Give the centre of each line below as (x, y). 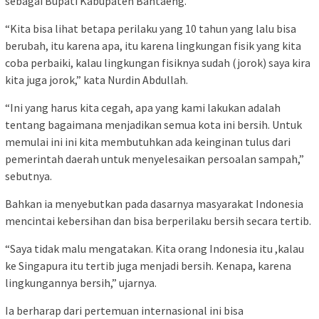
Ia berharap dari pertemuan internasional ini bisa (124, 310)
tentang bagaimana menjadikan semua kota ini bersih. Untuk (153, 124)
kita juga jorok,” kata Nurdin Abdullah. (96, 79)
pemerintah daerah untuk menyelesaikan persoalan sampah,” (155, 158)
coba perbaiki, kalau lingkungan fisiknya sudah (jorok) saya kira (158, 62)
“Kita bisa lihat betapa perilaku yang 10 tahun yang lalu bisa (151, 28)
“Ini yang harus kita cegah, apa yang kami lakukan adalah (143, 107)
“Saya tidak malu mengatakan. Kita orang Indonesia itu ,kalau (155, 248)
